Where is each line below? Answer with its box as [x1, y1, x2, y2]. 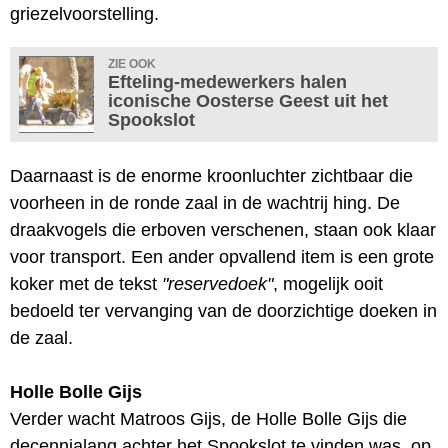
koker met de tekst [10, 273, 162, 294]
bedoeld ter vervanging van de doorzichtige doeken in [10, 300, 437, 321]
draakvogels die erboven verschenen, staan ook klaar [10, 219, 436, 240]
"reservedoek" [162, 273, 273, 294]
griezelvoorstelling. [10, 3, 159, 24]
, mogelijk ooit [273, 273, 383, 294]
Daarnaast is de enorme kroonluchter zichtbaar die [10, 165, 413, 186]
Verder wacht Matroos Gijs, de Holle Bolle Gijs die [10, 408, 407, 429]
